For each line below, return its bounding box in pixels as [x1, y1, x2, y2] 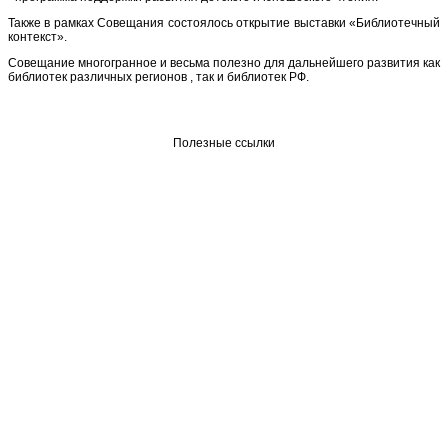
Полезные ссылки [173, 135, 275, 150]
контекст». [8, 29, 67, 44]
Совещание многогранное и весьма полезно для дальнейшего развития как [8, 55, 440, 70]
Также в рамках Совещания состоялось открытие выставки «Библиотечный [8, 15, 440, 30]
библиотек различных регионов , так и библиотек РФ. [8, 69, 309, 84]
